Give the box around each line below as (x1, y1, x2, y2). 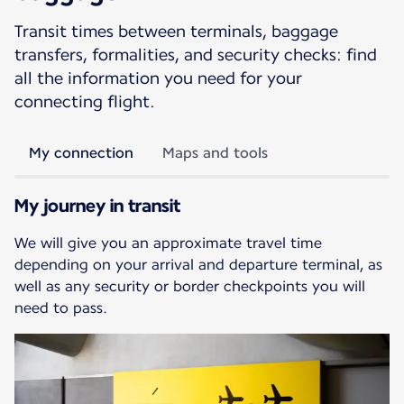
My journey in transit (14, 194, 180, 216)
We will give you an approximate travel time (14, 234, 322, 252)
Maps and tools (162, 143, 268, 161)
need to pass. (14, 298, 107, 317)
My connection (29, 143, 133, 161)
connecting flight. (14, 91, 155, 111)
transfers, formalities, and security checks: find (14, 44, 377, 64)
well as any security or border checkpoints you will (14, 277, 365, 295)
